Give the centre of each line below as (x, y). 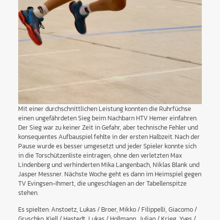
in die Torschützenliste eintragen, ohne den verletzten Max (100, 156)
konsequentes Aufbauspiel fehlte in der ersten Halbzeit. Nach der (109, 137)
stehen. (28, 193)
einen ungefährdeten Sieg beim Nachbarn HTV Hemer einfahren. (108, 118)
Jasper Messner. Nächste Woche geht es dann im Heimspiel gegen (110, 174)
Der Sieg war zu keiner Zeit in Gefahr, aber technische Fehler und (108, 128)
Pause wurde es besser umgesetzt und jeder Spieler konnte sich (107, 146)
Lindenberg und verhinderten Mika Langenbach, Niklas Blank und (109, 165)
